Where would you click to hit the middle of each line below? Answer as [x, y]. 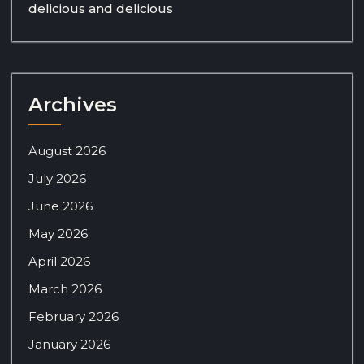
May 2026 [58, 233]
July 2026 [57, 178]
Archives [73, 104]
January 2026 [69, 344]
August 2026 [67, 150]
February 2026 [74, 316]
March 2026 [65, 288]
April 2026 [59, 261]
